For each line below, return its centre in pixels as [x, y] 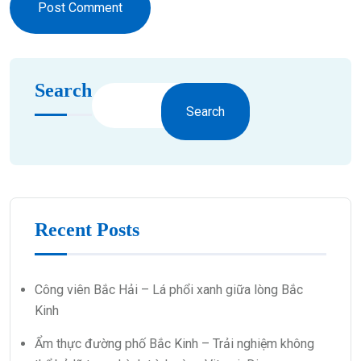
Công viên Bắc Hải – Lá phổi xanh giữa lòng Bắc [169, 290]
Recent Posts [87, 230]
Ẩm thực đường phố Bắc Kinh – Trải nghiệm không [174, 344]
